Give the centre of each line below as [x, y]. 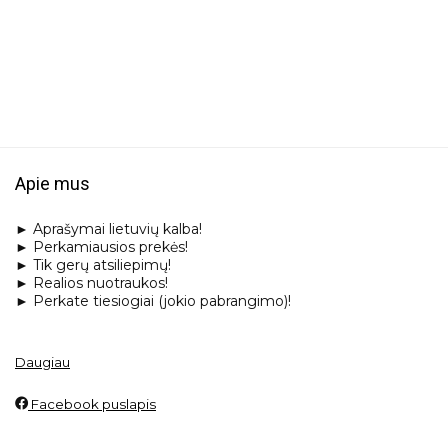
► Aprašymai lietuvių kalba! [108, 229]
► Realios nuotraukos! [91, 283]
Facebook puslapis [92, 404]
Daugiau [42, 362]
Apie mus [52, 184]
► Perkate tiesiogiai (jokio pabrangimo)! [153, 301]
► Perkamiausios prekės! [101, 247]
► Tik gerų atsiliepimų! [93, 265]
